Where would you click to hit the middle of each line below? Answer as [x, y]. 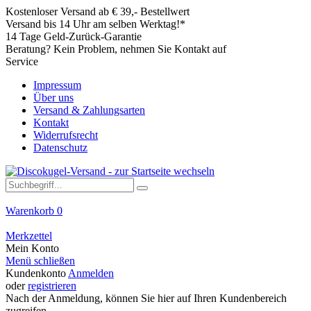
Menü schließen [40, 261]
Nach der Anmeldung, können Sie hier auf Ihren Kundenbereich [146, 298]
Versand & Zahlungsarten [89, 110]
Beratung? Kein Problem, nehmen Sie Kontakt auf [116, 49]
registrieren [52, 286]
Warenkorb [31, 211]
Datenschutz [60, 148]
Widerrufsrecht [66, 135]
